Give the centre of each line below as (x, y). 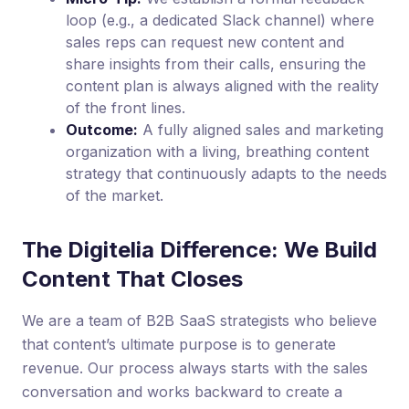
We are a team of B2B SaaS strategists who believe (199, 320)
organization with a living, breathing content (217, 151)
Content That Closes (132, 278)
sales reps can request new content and (205, 42)
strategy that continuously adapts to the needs (226, 173)
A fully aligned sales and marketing (261, 129)
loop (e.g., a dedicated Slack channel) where (220, 20)
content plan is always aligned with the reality (222, 85)
